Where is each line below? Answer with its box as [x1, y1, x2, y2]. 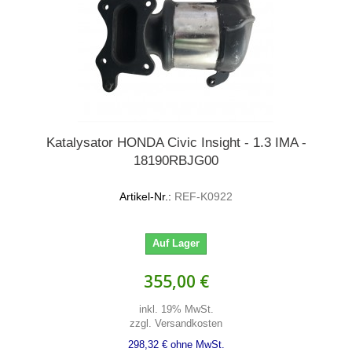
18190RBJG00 [134, 153, 218, 168]
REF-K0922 [171, 190, 233, 203]
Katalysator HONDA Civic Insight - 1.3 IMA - [46, 135, 306, 150]
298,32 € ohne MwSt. [127, 339, 225, 350]
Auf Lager [152, 237, 200, 249]
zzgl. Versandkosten [130, 317, 222, 329]
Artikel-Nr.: [119, 190, 171, 203]
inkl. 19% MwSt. [138, 303, 214, 315]
